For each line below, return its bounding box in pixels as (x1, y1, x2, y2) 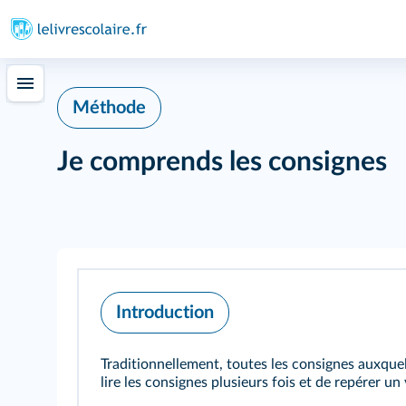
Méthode (72, 99, 146, 117)
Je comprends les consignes (57, 149, 387, 176)
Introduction (116, 304, 214, 322)
